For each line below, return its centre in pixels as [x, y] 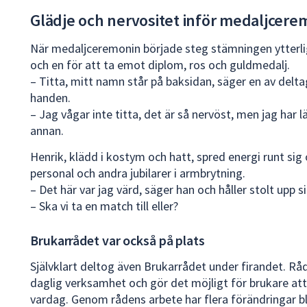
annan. [47, 130]
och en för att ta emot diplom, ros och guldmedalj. [160, 64]
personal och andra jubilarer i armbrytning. [138, 173]
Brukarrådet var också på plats [118, 240]
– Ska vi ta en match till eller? [104, 206]
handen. [50, 97]
